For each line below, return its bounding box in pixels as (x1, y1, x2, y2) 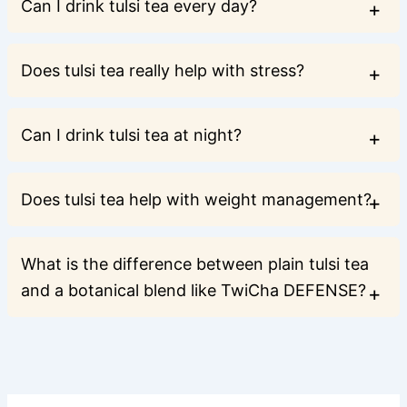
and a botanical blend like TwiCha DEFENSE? (20, 280, 366, 300)
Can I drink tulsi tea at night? (20, 124, 242, 144)
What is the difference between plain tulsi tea (20, 253, 369, 273)
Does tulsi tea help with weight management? (20, 189, 372, 209)
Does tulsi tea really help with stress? (20, 60, 304, 80)
